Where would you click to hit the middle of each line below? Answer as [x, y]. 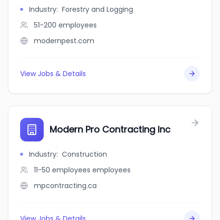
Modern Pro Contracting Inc [110, 129]
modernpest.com [64, 41]
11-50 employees [62, 170]
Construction [84, 154]
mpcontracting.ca [65, 186]
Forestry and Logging [97, 9]
